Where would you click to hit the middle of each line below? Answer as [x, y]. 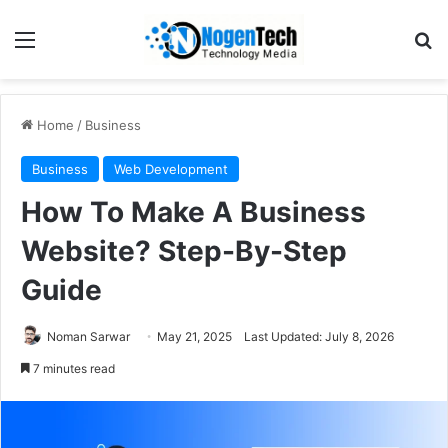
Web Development [171, 168]
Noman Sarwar [88, 336]
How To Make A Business [193, 211]
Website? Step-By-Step [184, 250]
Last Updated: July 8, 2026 [319, 336]
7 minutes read [72, 368]
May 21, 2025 [194, 336]
